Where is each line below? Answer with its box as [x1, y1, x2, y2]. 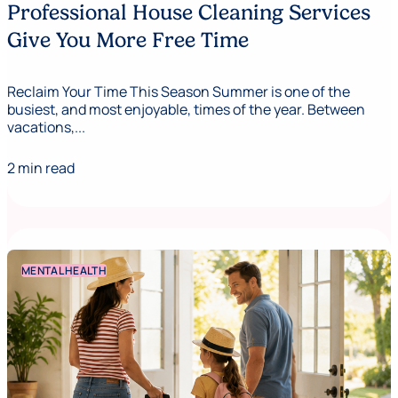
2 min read [7, 157, 75, 178]
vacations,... [7, 116, 85, 137]
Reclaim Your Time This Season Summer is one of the [7, 81, 350, 101]
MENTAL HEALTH [21, 262, 107, 278]
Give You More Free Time [7, 28, 249, 52]
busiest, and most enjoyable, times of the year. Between [7, 99, 365, 119]
